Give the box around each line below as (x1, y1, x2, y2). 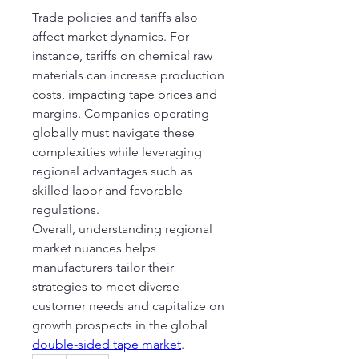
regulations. (32, 202, 99, 217)
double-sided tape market (32, 337, 181, 352)
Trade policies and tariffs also (32, 10, 198, 25)
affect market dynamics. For (32, 29, 189, 44)
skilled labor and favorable (32, 183, 183, 198)
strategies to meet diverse (32, 279, 179, 294)
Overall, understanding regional (32, 221, 212, 236)
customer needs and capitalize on (32, 298, 224, 313)
